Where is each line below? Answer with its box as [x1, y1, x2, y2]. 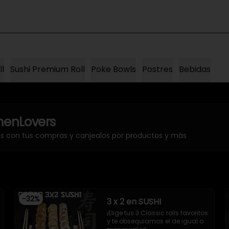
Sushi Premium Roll [10, 63, 85, 75]
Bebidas [179, 63, 211, 75]
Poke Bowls [91, 63, 136, 75]
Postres [142, 63, 173, 75]
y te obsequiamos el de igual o [107, 217, 203, 225]
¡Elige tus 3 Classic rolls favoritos [107, 209, 208, 217]
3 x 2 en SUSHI [107, 196, 161, 208]
